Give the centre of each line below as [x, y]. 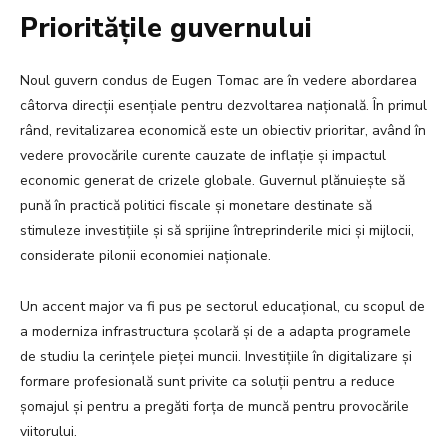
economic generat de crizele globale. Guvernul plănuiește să [212, 181]
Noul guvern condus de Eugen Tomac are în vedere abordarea [218, 81]
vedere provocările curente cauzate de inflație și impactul [203, 156]
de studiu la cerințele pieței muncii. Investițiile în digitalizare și [216, 357]
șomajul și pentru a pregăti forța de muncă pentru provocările [214, 407]
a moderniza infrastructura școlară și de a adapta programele [215, 332]
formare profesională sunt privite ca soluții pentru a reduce [207, 382]
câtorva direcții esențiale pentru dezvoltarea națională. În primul [223, 106]
